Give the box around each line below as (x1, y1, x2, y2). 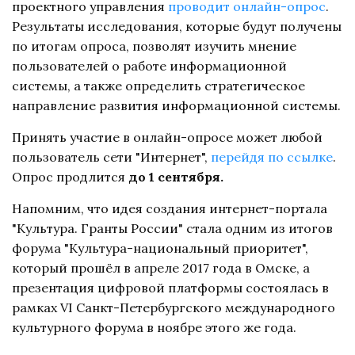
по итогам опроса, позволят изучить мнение (12, 37, 296, 54)
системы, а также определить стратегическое (12, 77, 305, 94)
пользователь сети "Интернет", (12, 148, 211, 165)
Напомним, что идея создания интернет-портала (12, 200, 327, 216)
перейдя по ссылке (211, 148, 333, 165)
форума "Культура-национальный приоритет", (12, 239, 308, 256)
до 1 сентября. (128, 168, 223, 185)
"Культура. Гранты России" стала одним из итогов (12, 219, 333, 236)
